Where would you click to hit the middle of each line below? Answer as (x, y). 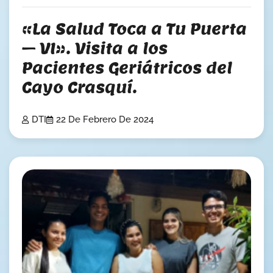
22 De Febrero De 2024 (105, 119)
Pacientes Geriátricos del (127, 68)
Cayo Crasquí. (80, 87)
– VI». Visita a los (95, 48)
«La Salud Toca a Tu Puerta (134, 29)
